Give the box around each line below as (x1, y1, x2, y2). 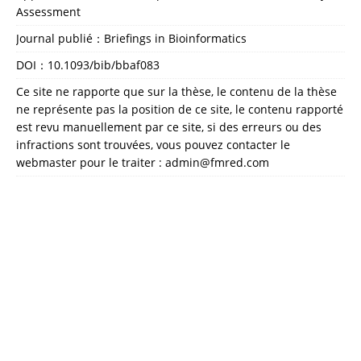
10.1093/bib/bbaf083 (48, 56, 160, 73)
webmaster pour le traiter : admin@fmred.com (16, 154, 269, 170)
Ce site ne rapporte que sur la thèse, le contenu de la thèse (16, 83, 337, 99)
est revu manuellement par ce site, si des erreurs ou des (16, 118, 322, 135)
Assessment (16, 3, 81, 19)
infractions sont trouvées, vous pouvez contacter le (16, 136, 290, 152)
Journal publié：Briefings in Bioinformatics (16, 30, 247, 46)
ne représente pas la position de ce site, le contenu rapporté (16, 101, 343, 117)
